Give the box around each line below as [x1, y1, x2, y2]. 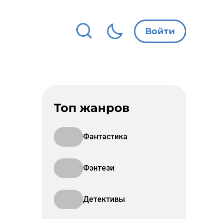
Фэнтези [83, 163, 114, 173]
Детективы [83, 195, 125, 204]
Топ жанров [54, 101, 130, 115]
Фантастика [83, 132, 128, 141]
